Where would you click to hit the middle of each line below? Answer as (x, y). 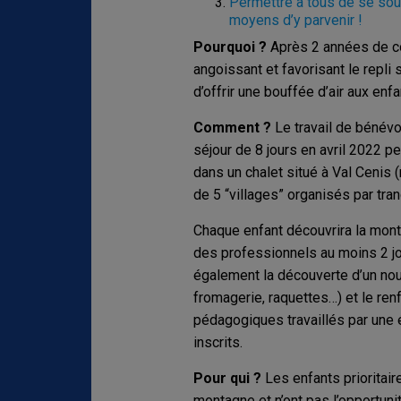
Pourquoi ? (231, 47)
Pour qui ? (229, 378)
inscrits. (218, 342)
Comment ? (234, 127)
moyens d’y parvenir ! (295, 20)
